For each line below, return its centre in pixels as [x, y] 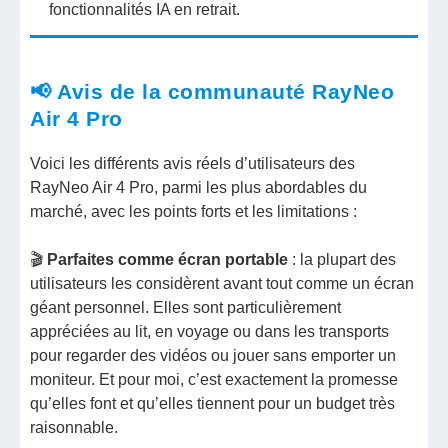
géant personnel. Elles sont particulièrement [186, 308]
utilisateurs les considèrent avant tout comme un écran [222, 284]
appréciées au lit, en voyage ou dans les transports [210, 332]
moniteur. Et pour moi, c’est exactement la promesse [214, 380]
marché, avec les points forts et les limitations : [194, 212]
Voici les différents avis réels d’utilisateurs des [193, 164]
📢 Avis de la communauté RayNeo [212, 91]
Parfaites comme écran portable [166, 260]
